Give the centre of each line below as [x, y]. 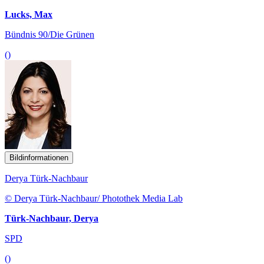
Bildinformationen [39, 157]
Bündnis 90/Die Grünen [49, 34]
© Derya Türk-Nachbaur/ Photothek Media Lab [94, 198]
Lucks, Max [29, 14]
